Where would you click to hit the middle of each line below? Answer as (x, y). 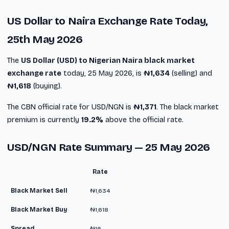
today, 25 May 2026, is (102, 73)
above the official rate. (143, 120)
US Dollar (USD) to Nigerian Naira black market (108, 60)
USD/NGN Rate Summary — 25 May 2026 (109, 147)
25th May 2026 (45, 39)
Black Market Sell (39, 190)
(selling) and (191, 73)
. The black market (188, 107)
